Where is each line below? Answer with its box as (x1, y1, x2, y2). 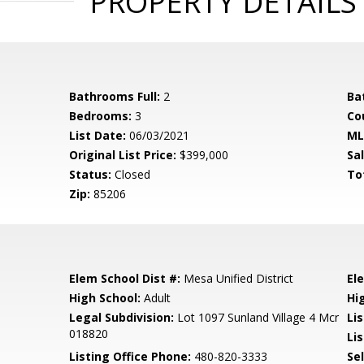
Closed (111, 167, 151, 182)
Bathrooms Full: (69, 89, 161, 104)
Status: (69, 167, 112, 182)
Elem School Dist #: (69, 271, 181, 286)
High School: (69, 290, 141, 305)
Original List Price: (69, 147, 177, 162)
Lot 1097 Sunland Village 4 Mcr (174, 310, 340, 325)
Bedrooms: (69, 108, 132, 123)
